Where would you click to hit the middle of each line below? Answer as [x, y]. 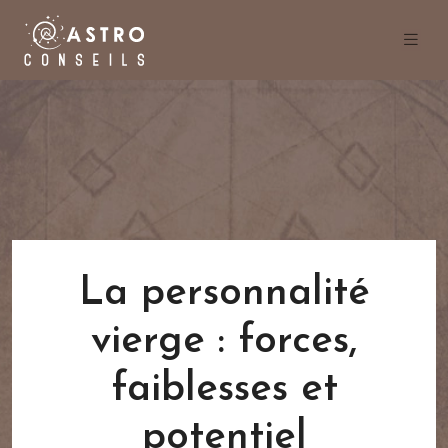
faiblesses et [224, 390]
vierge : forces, [224, 342]
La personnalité [224, 294]
